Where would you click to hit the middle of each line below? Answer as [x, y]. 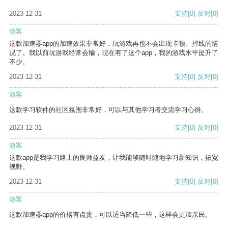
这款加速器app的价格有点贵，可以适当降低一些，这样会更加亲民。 [110, 215]
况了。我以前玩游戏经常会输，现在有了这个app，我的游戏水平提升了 [114, 53]
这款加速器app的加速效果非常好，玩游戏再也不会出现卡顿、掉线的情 [114, 44]
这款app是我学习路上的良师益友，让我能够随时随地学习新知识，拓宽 [114, 158]
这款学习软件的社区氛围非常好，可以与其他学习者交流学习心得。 [108, 110]
